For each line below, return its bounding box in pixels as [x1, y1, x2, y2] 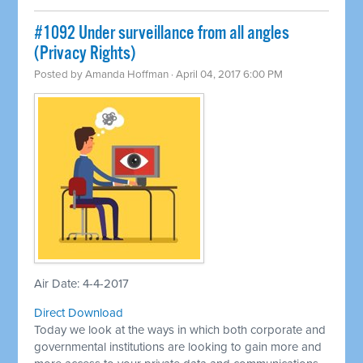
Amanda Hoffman [85, 68, 169, 82]
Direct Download [34, 305, 124, 321]
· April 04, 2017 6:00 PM [169, 68, 284, 82]
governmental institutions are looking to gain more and [34, 340, 322, 355]
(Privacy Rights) [34, 42, 136, 66]
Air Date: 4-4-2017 [34, 276, 130, 292]
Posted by [34, 68, 86, 82]
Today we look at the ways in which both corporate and [34, 322, 327, 338]
